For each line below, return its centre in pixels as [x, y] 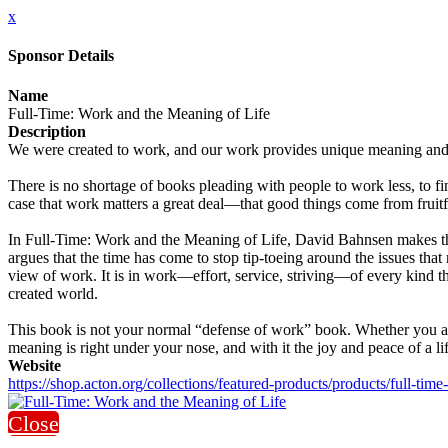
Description [47, 131]
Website [34, 365]
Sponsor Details [61, 56]
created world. [53, 293]
